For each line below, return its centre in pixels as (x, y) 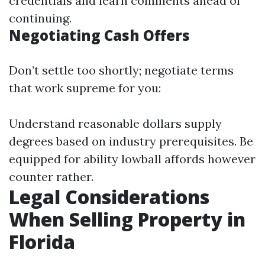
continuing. (40, 18)
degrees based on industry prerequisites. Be (131, 141)
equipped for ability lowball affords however (132, 159)
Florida (42, 242)
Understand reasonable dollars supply (115, 123)
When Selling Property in (127, 219)
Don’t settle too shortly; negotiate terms (121, 70)
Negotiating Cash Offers (99, 35)
